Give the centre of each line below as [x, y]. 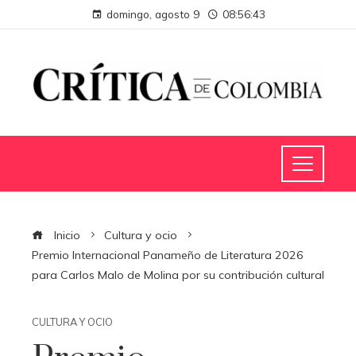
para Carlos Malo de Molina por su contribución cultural [178, 275]
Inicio [66, 235]
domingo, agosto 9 [153, 14]
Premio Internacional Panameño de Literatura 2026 [168, 255]
